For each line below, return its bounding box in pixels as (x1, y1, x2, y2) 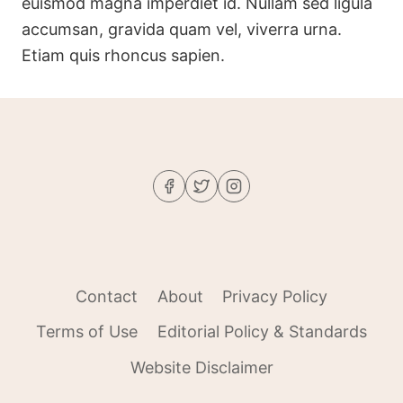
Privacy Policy (222, 287, 328, 307)
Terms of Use (36, 322, 139, 342)
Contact (75, 287, 138, 307)
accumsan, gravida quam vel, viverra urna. (22, 20, 342, 40)
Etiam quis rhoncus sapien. (22, 46, 225, 66)
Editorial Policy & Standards (157, 322, 367, 342)
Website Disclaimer (130, 358, 273, 378)
